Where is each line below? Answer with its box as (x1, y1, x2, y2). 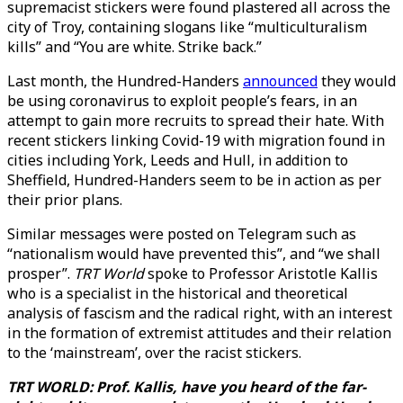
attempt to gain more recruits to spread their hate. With (7, 111, 384, 130)
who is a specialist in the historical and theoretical (7, 283, 348, 303)
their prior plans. (7, 190, 126, 210)
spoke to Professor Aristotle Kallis (144, 264, 378, 283)
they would (318, 71, 396, 91)
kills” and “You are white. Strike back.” (7, 37, 262, 57)
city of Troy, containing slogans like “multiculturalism (7, 17, 367, 37)
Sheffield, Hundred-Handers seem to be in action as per (7, 170, 381, 190)
